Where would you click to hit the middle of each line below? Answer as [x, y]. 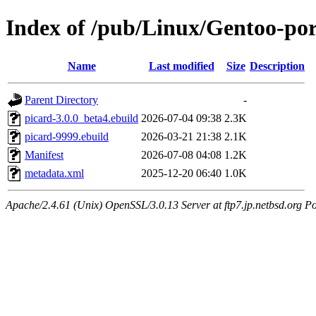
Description [277, 66]
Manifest [44, 154]
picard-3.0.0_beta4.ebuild [81, 118]
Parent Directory [61, 99]
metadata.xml [54, 173]
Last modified [181, 66]
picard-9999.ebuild [67, 136]
